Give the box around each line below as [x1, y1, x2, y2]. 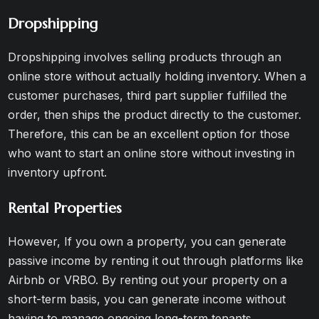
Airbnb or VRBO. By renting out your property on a [8, 273, 288, 287]
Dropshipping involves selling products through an [8, 50, 282, 64]
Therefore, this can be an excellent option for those [8, 127, 291, 141]
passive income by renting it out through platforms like [8, 253, 304, 268]
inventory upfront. [8, 165, 108, 179]
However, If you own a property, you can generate [8, 234, 287, 249]
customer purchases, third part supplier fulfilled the [8, 88, 288, 103]
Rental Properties [8, 199, 122, 217]
